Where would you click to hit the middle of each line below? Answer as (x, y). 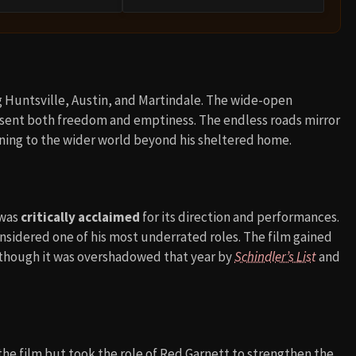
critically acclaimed (80, 217)
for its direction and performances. (240, 217)
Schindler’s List (275, 257)
